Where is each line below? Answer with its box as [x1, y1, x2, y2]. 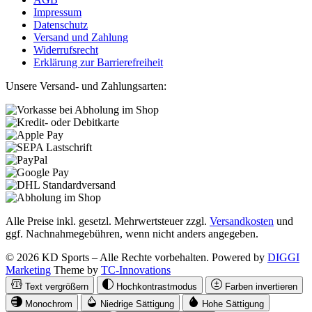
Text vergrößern [25, 281, 88, 292]
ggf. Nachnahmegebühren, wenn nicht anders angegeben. [6, 227, 258, 240]
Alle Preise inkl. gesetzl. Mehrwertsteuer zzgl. [6, 214, 210, 227]
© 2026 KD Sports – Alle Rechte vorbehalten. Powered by [6, 251, 267, 263]
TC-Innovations [101, 263, 171, 276]
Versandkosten [210, 214, 274, 227]
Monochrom [25, 298, 72, 309]
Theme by [51, 263, 101, 276]
